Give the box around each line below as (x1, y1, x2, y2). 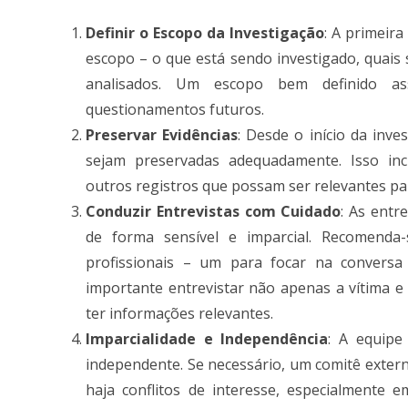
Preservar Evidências (86, 124, 239, 145)
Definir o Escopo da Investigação (86, 22, 324, 43)
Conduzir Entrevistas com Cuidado (86, 200, 342, 221)
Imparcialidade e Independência (86, 328, 329, 349)
